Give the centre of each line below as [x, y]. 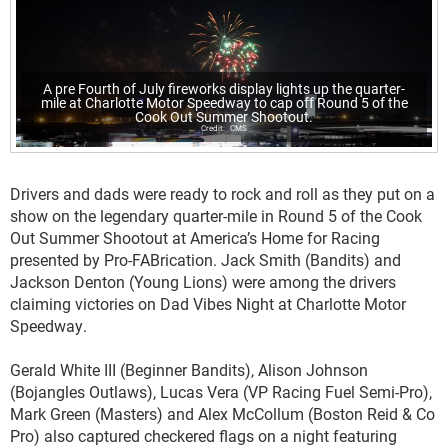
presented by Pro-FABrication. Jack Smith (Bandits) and [205, 260]
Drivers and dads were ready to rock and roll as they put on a [222, 194]
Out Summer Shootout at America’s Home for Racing [195, 238]
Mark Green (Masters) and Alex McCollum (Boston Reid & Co [222, 414]
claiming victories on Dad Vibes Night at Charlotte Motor [208, 304]
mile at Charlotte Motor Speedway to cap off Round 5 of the [224, 103]
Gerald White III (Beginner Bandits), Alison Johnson [189, 370]
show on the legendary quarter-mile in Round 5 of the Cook [216, 216]
